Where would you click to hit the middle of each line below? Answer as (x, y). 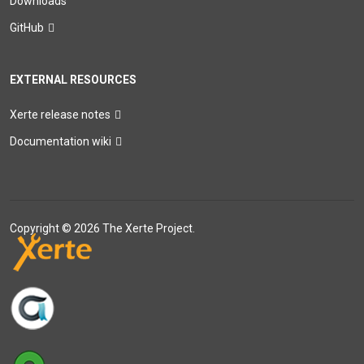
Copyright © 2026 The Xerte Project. (102, 229)
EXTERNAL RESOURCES (73, 80)
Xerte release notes (60, 115)
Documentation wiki (61, 142)
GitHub (27, 28)
